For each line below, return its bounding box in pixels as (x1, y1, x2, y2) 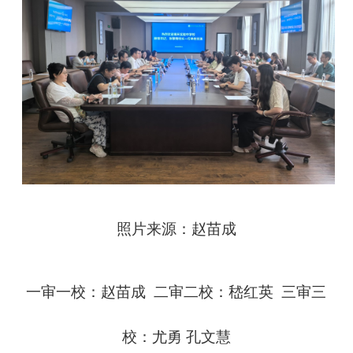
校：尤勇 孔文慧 (121, 328, 231, 345)
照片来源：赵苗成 (116, 220, 236, 237)
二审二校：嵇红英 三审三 (146, 283, 327, 300)
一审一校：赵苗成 (26, 283, 147, 300)
